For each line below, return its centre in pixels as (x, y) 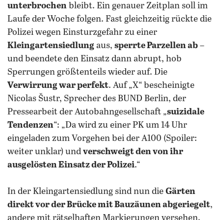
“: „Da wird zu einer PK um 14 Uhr (120, 125)
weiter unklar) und (45, 152)
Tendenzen (30, 125)
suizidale (186, 112)
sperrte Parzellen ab (156, 46)
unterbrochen (37, 6)
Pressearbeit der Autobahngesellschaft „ (87, 112)
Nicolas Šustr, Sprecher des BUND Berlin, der (97, 99)
